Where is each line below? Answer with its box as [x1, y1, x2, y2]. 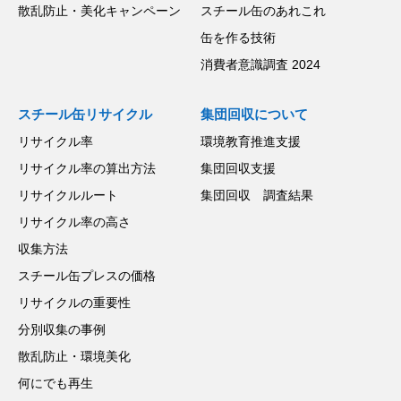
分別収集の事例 [18, 321, 106, 337]
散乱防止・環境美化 [18, 348, 131, 363]
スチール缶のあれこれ [200, 3, 326, 18]
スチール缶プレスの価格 [18, 268, 156, 283]
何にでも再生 [18, 375, 93, 390]
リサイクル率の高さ [18, 214, 131, 229]
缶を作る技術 [200, 30, 276, 45]
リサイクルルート [18, 187, 118, 202]
